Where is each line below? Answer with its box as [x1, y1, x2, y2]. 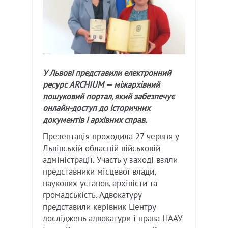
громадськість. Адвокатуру [43, 190, 141, 201]
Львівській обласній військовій [43, 143, 160, 154]
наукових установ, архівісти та [43, 178, 157, 189]
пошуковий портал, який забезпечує [43, 91, 175, 102]
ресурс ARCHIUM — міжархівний [43, 79, 160, 90]
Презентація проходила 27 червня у [43, 131, 179, 142]
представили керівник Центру [43, 202, 156, 212]
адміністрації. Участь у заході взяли [43, 155, 178, 165]
